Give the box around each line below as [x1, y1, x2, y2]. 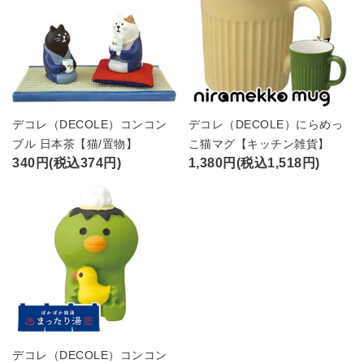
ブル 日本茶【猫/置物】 [12, 137, 137, 151]
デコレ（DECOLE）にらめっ [188, 118, 343, 132]
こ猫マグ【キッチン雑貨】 [188, 137, 330, 151]
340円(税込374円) [12, 156, 121, 171]
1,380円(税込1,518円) [188, 156, 320, 171]
